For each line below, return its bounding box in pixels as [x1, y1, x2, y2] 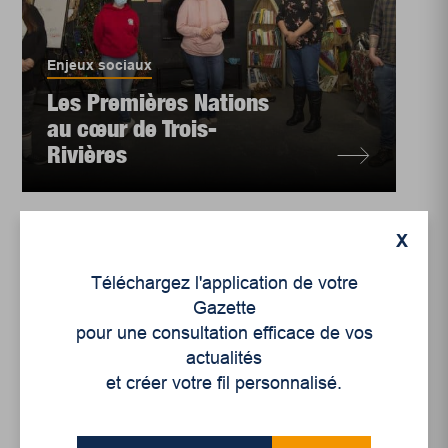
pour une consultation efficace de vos [75, 323, 373, 343]
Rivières [47, 140, 128, 168]
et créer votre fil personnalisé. [106, 373, 342, 393]
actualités [186, 348, 262, 368]
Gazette [192, 298, 256, 318]
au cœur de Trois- [47, 114, 218, 142]
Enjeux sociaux [47, 57, 153, 73]
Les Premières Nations [47, 88, 270, 116]
